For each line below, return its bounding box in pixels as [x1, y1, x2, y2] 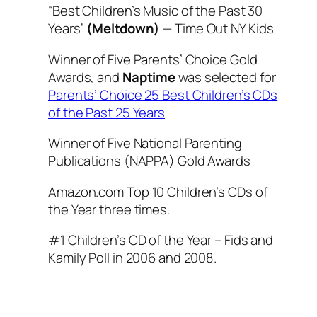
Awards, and [48, 67, 122, 86]
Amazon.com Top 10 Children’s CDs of [48, 182, 267, 201]
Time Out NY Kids [175, 19, 274, 38]
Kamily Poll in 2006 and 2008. [48, 248, 217, 267]
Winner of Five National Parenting [48, 134, 242, 153]
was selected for [175, 67, 276, 86]
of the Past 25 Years [48, 103, 165, 122]
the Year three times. [48, 200, 170, 219]
